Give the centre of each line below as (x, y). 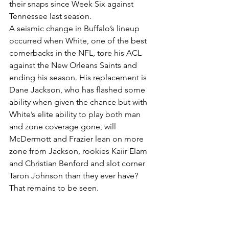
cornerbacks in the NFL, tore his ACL (76, 53)
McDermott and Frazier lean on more (77, 139)
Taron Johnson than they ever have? (75, 175)
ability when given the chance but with (79, 102)
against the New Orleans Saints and (74, 65)
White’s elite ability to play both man (76, 114)
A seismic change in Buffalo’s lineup (75, 28)
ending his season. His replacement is (79, 77)
